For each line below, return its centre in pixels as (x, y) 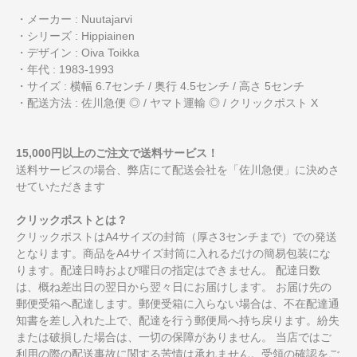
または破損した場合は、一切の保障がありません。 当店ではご (174, 337)
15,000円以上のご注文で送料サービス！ (117, 153)
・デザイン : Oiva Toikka (78, 52)
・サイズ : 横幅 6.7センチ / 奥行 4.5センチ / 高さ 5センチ (160, 86)
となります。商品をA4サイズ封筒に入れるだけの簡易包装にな (173, 253)
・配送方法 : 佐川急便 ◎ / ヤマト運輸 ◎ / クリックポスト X (167, 102)
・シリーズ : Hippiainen (75, 35)
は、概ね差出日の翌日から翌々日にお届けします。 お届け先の (174, 286)
